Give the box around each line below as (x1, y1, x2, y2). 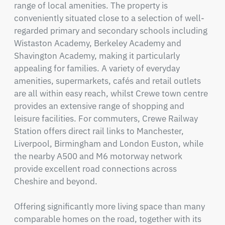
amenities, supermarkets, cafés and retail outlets (14, 75, 201, 86)
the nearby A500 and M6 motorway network (14, 151, 182, 162)
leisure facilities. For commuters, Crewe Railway (14, 113, 198, 124)
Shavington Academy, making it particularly (14, 50, 180, 61)
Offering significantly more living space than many (14, 201, 205, 212)
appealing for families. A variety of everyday (14, 63, 180, 74)
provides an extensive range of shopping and (14, 100, 184, 111)
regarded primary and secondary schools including (14, 25, 207, 36)
